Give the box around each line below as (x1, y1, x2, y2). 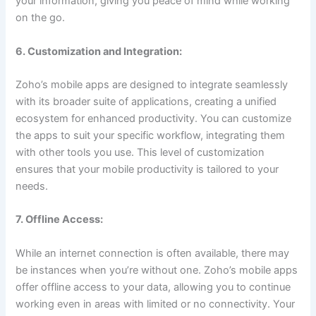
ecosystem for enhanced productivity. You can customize (16, 112, 292, 126)
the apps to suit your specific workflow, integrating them (16, 129, 286, 142)
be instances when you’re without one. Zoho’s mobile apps (16, 263, 298, 276)
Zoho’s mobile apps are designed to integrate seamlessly (16, 78, 288, 92)
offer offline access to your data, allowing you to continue (16, 280, 291, 293)
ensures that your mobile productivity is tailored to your (16, 163, 279, 176)
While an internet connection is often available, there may (16, 246, 290, 260)
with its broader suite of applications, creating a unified (16, 95, 277, 109)
